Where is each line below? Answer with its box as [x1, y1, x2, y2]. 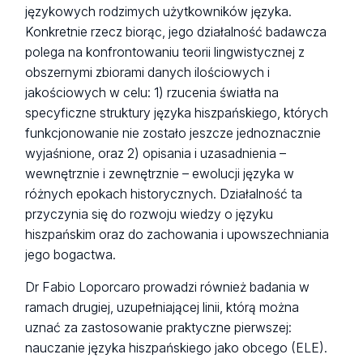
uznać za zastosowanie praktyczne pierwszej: [25, 319, 293, 335]
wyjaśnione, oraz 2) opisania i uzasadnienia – [25, 146, 287, 162]
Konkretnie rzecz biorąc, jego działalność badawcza [25, 24, 327, 41]
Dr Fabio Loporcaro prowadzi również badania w [25, 279, 310, 295]
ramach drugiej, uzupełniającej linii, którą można [25, 299, 300, 315]
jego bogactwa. [25, 247, 120, 263]
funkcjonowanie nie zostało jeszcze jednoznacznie [25, 126, 322, 142]
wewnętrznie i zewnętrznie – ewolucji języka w [25, 166, 295, 182]
